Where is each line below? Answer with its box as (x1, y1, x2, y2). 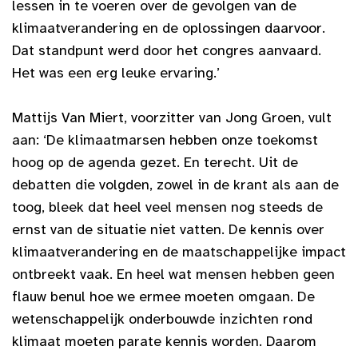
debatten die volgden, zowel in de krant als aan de (12, 175, 339, 193)
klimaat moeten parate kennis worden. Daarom (12, 332, 316, 350)
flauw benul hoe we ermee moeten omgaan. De (12, 287, 315, 305)
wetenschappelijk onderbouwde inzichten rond (12, 309, 312, 328)
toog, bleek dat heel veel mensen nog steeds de (12, 197, 323, 216)
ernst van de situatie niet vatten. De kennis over (12, 220, 324, 238)
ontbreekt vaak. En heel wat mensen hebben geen (12, 265, 335, 283)
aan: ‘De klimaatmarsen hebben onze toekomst (12, 130, 318, 149)
